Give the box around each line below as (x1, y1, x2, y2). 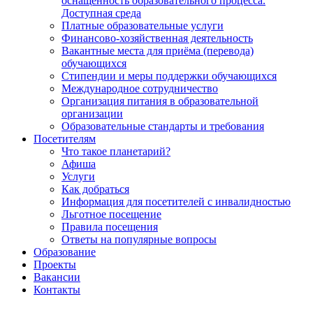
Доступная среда (61, 6, 141, 19)
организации (61, 107, 123, 119)
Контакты (34, 283, 80, 296)
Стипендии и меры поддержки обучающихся (61, 69, 277, 82)
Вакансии (34, 270, 80, 283)
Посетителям (34, 132, 96, 145)
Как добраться (61, 182, 129, 195)
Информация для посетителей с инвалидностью (61, 195, 291, 208)
